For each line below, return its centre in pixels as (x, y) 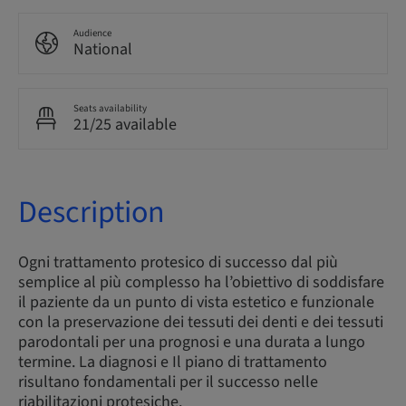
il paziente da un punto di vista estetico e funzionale (196, 302)
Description (92, 213)
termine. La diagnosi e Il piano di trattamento (173, 362)
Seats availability (110, 108)
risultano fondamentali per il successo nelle (168, 382)
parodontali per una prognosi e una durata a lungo (192, 342)
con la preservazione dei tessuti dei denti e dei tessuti (201, 322)
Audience (92, 33)
